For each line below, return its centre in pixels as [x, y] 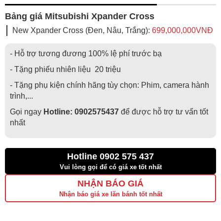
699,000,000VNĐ [183, 30]
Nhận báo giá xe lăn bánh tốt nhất [110, 194]
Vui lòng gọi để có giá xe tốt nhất [110, 167]
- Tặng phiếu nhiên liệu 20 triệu [65, 69]
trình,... [21, 96]
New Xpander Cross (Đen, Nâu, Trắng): [82, 30]
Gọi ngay [27, 111]
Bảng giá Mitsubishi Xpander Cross [80, 16]
